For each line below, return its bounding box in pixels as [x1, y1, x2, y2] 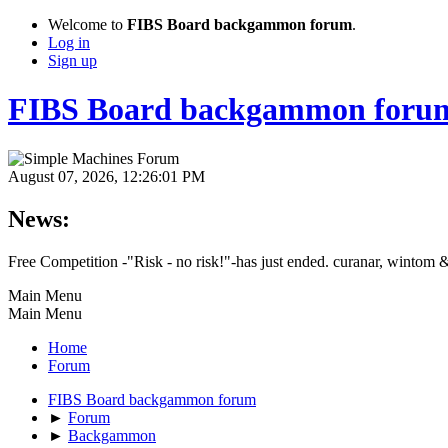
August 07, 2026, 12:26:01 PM [8, 167, 205, 185]
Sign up [48, 52, 97, 69]
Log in [48, 34, 90, 51]
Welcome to [48, 16, 127, 33]
